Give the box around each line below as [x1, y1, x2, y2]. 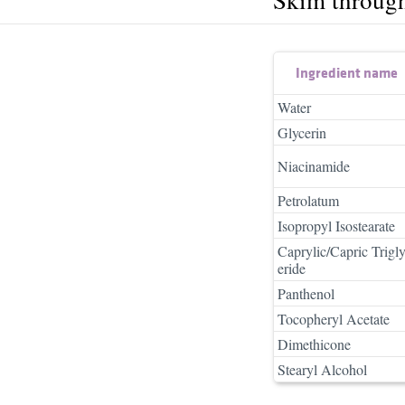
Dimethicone [278, 334, 351, 353]
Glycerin [278, 122, 326, 142]
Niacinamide [278, 155, 350, 175]
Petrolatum [278, 190, 339, 210]
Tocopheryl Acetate [278, 308, 390, 328]
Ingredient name [296, 61, 398, 82]
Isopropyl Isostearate [278, 215, 395, 235]
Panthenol [278, 283, 334, 303]
